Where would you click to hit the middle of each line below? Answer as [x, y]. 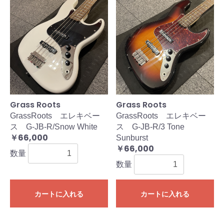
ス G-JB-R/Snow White [54, 127]
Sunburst [132, 138]
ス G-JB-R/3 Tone [150, 127]
